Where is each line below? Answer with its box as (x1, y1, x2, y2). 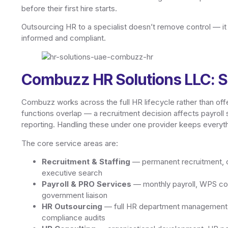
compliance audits (42, 212, 105, 222)
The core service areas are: (21, 138, 118, 148)
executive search (42, 167, 102, 178)
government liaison (42, 190, 107, 200)
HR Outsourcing (42, 201, 102, 211)
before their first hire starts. (21, 3, 117, 13)
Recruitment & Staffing (42, 156, 130, 166)
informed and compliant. (21, 33, 106, 43)
